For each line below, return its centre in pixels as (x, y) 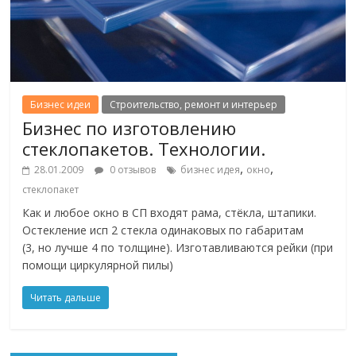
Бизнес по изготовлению (130, 128)
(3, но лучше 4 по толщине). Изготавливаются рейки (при (178, 247)
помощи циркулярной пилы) (98, 265)
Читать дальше (66, 297)
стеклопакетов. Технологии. (144, 148)
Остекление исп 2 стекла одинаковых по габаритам (163, 230)
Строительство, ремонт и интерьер (194, 104)
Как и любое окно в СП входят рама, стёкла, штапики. (170, 212)
